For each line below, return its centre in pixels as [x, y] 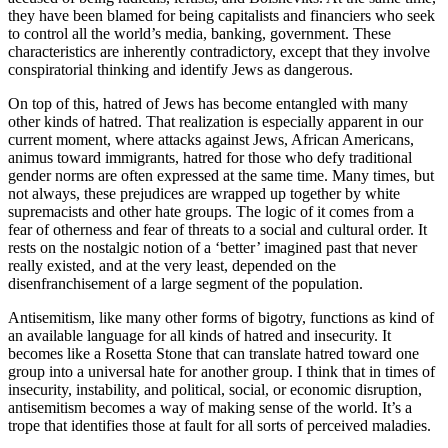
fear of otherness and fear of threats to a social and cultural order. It [217, 229]
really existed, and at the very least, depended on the [172, 265]
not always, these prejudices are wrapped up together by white [204, 193]
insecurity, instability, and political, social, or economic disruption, [215, 389]
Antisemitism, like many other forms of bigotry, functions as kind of [221, 317]
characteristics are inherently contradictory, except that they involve [219, 51]
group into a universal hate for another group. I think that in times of [221, 371]
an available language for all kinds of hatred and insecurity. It [199, 335]
